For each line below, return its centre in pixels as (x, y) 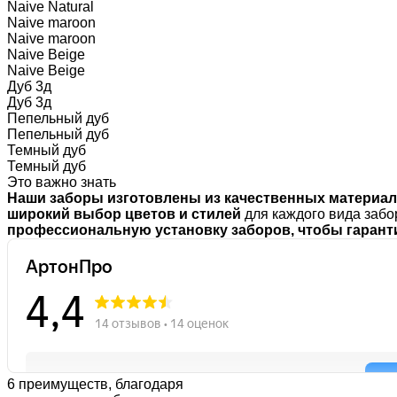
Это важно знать (62, 182)
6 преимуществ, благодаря (95, 384)
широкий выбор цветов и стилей (124, 214)
